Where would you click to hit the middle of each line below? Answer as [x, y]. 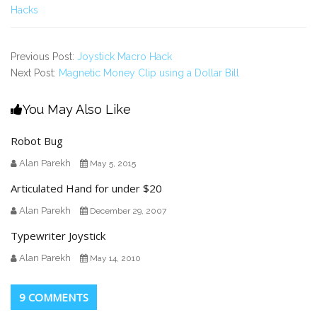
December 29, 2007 [128, 211]
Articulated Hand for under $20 [86, 189]
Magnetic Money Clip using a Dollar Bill [149, 73]
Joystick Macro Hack [125, 57]
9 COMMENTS [54, 298]
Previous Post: [44, 57]
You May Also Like [77, 110]
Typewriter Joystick [58, 236]
